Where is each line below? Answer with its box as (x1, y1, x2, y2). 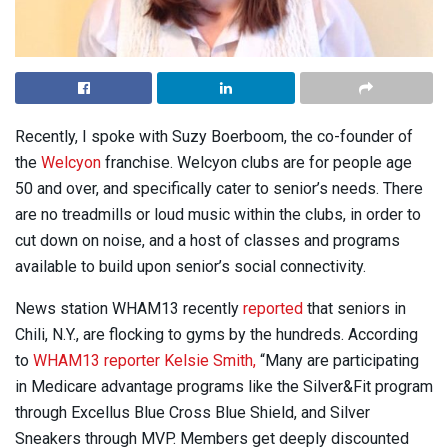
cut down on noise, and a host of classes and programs (15, 231, 400, 251)
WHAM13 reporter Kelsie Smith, (33, 351, 260, 371)
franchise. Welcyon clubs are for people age (101, 153, 412, 173)
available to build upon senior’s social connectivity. (15, 257, 366, 277)
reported (243, 299, 303, 319)
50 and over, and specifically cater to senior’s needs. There (15, 179, 423, 199)
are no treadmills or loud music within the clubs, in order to (15, 205, 421, 225)
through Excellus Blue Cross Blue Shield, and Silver (15, 403, 370, 423)
